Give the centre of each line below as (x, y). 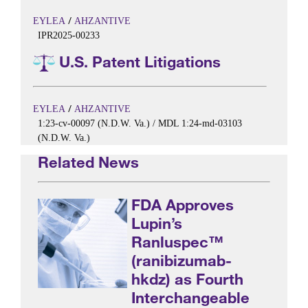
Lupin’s (157, 223)
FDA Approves (183, 204)
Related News (88, 162)
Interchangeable (191, 297)
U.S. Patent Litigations (137, 61)
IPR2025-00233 (68, 35)
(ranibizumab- (182, 260)
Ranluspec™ (178, 241)
